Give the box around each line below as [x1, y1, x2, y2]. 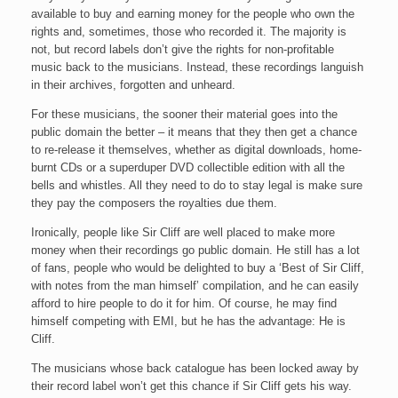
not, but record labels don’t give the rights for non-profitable [31, 43, 334, 56]
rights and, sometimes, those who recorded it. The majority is [31, 25, 346, 38]
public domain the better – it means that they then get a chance [31, 125, 357, 139]
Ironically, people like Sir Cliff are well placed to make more [31, 226, 335, 239]
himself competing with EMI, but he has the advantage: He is [31, 314, 346, 328]
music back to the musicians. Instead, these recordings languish [31, 60, 363, 74]
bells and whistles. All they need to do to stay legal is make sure [31, 179, 362, 192]
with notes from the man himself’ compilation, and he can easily [31, 279, 359, 292]
